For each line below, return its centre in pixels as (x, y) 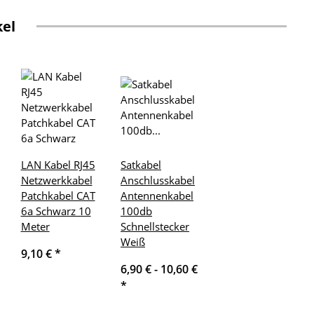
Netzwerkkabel (56, 180)
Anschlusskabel (158, 180)
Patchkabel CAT (58, 196)
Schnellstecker (155, 227)
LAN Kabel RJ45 (58, 165)
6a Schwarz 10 (56, 211)
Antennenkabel (157, 196)
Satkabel (141, 165)
